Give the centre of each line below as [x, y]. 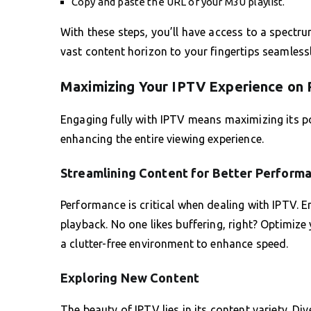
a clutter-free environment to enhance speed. [175, 243]
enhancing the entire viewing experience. [162, 138]
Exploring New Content [130, 277]
